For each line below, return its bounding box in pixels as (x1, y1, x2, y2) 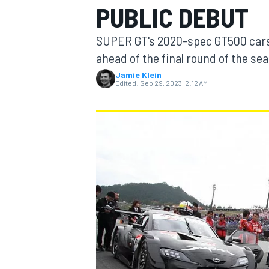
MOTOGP (94, 76, 127, 87)
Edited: (115, 79, 139, 87)
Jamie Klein (115, 70, 162, 80)
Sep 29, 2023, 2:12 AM (140, 79, 208, 87)
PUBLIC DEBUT (96, 1, 249, 33)
